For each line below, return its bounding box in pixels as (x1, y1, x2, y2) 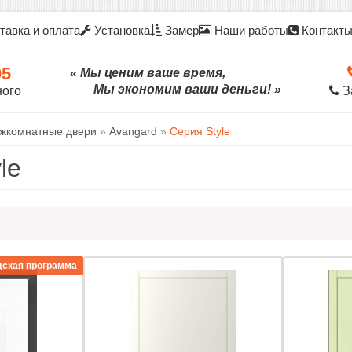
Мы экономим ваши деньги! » (93, 82, 281, 96)
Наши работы (211, 24, 288, 37)
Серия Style (170, 125, 230, 137)
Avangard (109, 125, 157, 137)
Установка (90, 24, 150, 37)
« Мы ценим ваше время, (69, 65, 225, 79)
